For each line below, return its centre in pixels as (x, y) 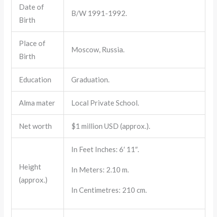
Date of (32, 7)
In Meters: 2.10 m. (100, 169)
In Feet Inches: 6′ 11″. (105, 149)
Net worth (36, 126)
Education (35, 79)
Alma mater (37, 102)
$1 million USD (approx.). (111, 126)
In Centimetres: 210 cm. (109, 190)
